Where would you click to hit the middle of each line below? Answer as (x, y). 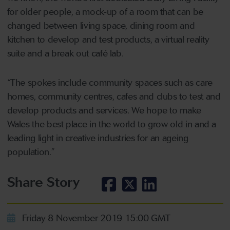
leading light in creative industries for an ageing (98, 138)
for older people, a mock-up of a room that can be (105, 12)
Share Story (43, 183)
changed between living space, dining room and (101, 26)
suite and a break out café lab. (65, 54)
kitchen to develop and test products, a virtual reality (108, 40)
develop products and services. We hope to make (104, 111)
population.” (31, 152)
